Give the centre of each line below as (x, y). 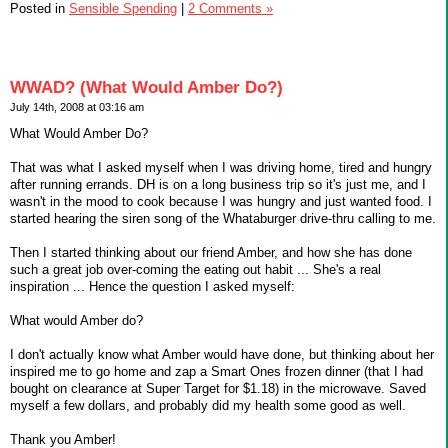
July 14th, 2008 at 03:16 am (77, 106)
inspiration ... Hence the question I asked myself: (152, 287)
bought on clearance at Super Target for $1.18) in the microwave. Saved (218, 389)
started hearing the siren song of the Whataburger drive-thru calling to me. (223, 219)
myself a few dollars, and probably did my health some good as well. (208, 406)
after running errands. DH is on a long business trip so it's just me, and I (218, 185)
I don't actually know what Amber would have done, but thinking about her (222, 355)
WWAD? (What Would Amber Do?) (146, 87)
